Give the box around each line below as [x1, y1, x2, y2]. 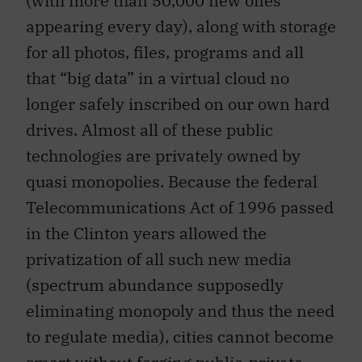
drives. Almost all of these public [26, 110, 273, 133]
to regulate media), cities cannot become [26, 317, 334, 339]
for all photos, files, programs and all [26, 32, 304, 55]
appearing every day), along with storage [26, 6, 336, 29]
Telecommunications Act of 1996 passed [26, 187, 334, 210]
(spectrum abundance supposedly [26, 265, 284, 288]
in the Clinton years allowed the [26, 213, 267, 236]
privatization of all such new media [26, 239, 292, 262]
